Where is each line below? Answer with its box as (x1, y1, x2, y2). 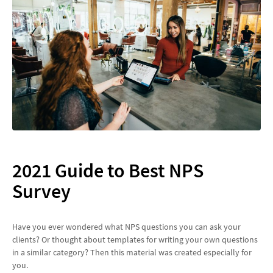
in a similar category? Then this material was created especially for (12, 247, 252, 258)
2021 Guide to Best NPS (12, 158, 204, 183)
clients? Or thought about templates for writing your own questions (12, 234, 258, 246)
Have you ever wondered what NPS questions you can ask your (12, 221, 241, 233)
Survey (12, 179, 71, 204)
